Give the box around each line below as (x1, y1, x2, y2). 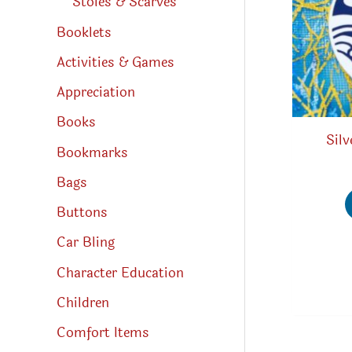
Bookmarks (57, 141, 128, 163)
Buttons (57, 202, 108, 224)
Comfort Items (57, 322, 149, 344)
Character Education (57, 262, 184, 284)
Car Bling (57, 232, 115, 254)
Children (57, 291, 109, 313)
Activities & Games (57, 51, 174, 73)
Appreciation (57, 82, 135, 104)
